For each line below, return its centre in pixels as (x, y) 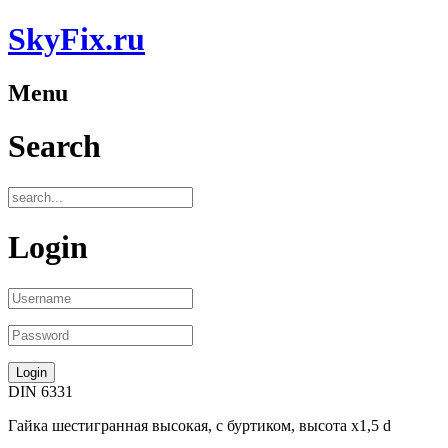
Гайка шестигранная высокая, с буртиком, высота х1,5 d (199, 425)
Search (54, 146)
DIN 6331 (40, 391)
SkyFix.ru (76, 39)
